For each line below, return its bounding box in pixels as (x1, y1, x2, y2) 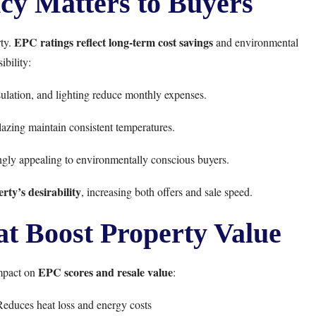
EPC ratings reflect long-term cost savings (14, 34, 213, 50)
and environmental (213, 35, 298, 49)
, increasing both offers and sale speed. (81, 184, 253, 199)
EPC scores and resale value (37, 264, 173, 280)
